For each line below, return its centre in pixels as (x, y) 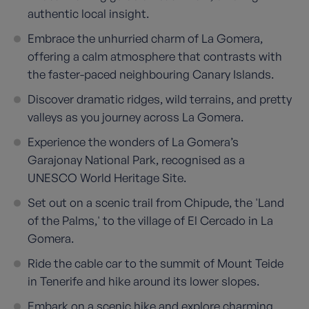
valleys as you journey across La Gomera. (136, 117)
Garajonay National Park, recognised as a (136, 160)
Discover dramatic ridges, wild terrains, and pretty (160, 99)
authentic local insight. (88, 13)
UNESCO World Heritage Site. (107, 178)
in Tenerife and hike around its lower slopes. (143, 281)
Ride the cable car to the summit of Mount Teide (156, 263)
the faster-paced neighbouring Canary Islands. (151, 74)
